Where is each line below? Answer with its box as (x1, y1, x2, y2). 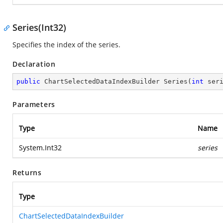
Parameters (12, 100, 55, 109)
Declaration (12, 59, 56, 69)
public (16, 78, 40, 85)
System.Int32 (19, 143, 62, 152)
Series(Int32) (12, 21, 66, 33)
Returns (12, 168, 42, 177)
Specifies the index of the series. (12, 40, 120, 49)
